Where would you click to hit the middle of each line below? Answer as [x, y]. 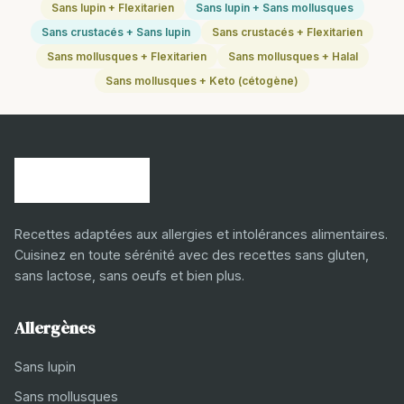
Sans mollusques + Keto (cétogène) [202, 80]
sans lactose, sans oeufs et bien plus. [129, 275]
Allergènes [55, 327]
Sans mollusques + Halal [293, 56]
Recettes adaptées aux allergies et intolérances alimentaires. [201, 234]
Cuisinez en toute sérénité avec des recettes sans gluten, [192, 254]
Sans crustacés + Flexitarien [287, 32]
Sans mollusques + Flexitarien [126, 56]
